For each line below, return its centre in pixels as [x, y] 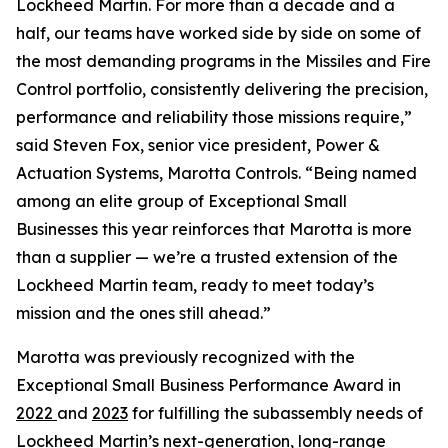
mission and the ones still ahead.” [143, 313]
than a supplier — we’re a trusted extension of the [207, 257]
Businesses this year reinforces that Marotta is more [214, 229]
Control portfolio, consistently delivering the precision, [222, 89]
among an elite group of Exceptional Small [181, 201]
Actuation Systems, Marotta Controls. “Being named [216, 173]
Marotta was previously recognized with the [185, 357]
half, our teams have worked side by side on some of [218, 33]
